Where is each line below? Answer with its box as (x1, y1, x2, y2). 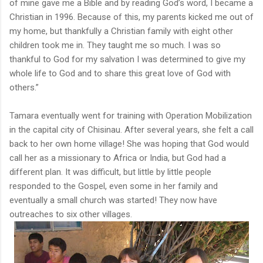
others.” (9, 82, 39, 93)
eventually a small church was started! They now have (9, 194, 217, 205)
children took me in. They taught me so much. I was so (9, 39, 221, 50)
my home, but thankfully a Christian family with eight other (9, 25, 233, 36)
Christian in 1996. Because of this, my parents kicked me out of (9, 11, 254, 22)
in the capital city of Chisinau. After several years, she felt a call (9, 124, 254, 135)
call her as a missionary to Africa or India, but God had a (9, 152, 226, 163)
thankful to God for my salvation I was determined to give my (9, 53, 245, 65)
